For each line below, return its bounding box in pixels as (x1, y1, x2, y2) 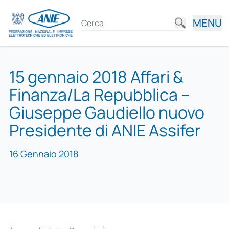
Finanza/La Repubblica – (9, 83, 190, 106)
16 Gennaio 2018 (9, 148, 78, 161)
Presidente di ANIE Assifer (9, 119, 201, 142)
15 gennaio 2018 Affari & (9, 65, 184, 88)
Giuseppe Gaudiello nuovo (9, 101, 204, 124)
